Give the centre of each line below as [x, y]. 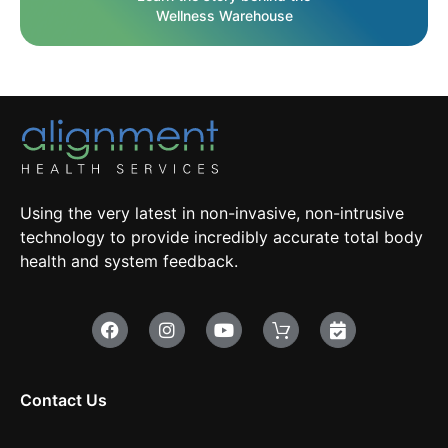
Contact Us [63, 399]
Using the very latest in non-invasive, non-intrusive [212, 213]
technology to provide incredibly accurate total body [221, 237]
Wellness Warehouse [224, 15]
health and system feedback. [129, 261]
